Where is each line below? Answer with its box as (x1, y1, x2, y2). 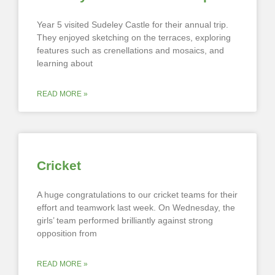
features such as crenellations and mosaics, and (37, 45, 224, 56)
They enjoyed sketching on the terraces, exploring (37, 33, 231, 43)
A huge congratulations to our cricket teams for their (37, 190, 238, 200)
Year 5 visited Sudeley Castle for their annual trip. (37, 20, 228, 30)
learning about (37, 58, 93, 69)
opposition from (37, 228, 97, 239)
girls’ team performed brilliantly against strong (37, 215, 213, 226)
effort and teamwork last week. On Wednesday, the (37, 203, 235, 213)
